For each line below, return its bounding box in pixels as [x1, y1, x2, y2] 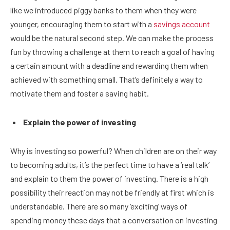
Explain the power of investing [23, 117, 136, 127]
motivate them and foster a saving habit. [10, 88, 149, 99]
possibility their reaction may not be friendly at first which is [10, 187, 214, 197]
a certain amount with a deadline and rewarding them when [10, 61, 208, 71]
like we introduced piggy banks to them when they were [10, 5, 197, 15]
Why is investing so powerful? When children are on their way [10, 145, 217, 156]
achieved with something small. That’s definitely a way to [10, 74, 203, 85]
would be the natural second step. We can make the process [10, 33, 214, 43]
